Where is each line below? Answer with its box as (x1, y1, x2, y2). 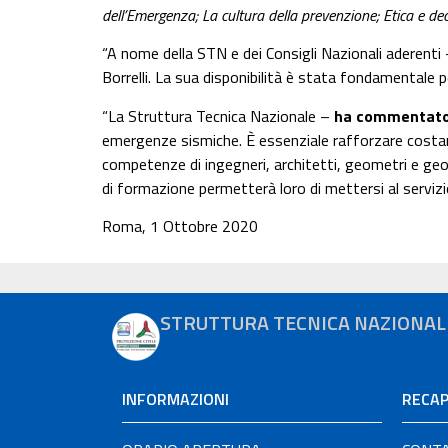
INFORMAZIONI (122, 386, 229, 411)
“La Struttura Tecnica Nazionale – (102, 103, 334, 128)
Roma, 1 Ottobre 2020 (102, 214, 258, 239)
